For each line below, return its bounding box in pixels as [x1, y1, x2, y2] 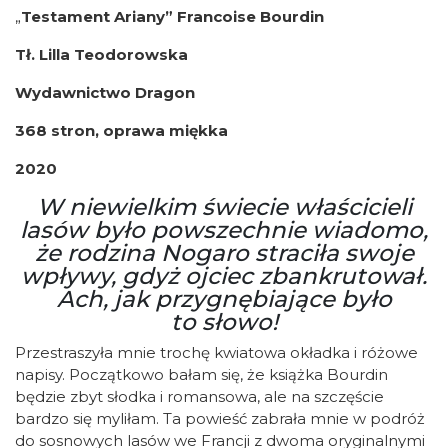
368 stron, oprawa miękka [15, 121, 228, 140]
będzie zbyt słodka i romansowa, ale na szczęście [15, 387, 384, 406]
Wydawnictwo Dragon [15, 83, 195, 102]
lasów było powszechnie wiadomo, [20, 216, 428, 244]
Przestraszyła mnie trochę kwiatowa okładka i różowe [15, 343, 418, 362]
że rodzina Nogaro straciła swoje [34, 239, 414, 267]
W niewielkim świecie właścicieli [36, 193, 412, 221]
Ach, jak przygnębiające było [56, 285, 392, 313]
